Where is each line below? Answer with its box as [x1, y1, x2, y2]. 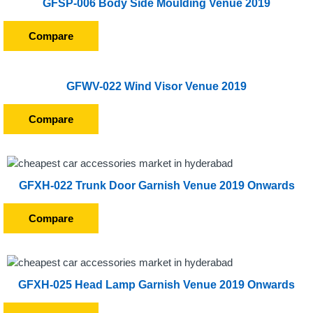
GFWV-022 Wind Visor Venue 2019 [66, 80, 247, 92]
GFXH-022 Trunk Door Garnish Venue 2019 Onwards [18, 180, 295, 191]
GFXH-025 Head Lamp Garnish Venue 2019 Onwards [18, 279, 295, 291]
